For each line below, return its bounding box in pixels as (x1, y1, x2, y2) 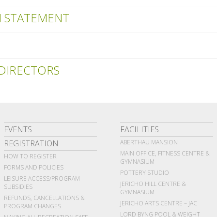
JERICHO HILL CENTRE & (120, 180, 186, 188)
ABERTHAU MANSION (120, 138, 178, 146)
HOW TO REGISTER (4, 152, 57, 160)
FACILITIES (120, 124, 159, 135)
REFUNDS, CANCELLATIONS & (4, 194, 85, 202)
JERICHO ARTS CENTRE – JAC (120, 199, 197, 207)
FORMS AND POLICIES (4, 163, 63, 171)
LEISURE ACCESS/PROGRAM (4, 174, 80, 183)
